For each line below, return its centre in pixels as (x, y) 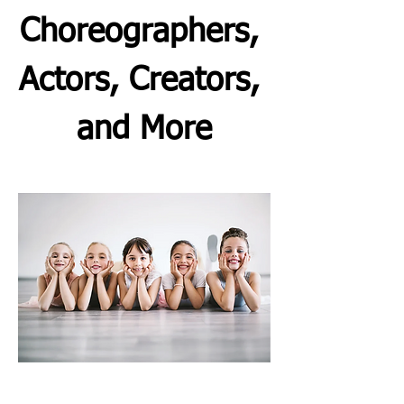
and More (144, 130)
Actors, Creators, (144, 81)
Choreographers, (144, 32)
